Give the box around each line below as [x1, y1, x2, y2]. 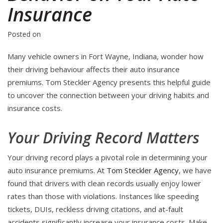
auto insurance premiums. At [7, 165, 107, 176]
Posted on [7, 29, 41, 39]
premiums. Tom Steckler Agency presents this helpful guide [7, 77, 211, 88]
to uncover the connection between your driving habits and [7, 90, 209, 101]
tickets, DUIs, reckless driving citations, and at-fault [7, 204, 183, 215]
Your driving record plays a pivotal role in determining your [7, 152, 208, 163]
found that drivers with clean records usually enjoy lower [7, 178, 201, 189]
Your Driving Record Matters [7, 127, 200, 148]
